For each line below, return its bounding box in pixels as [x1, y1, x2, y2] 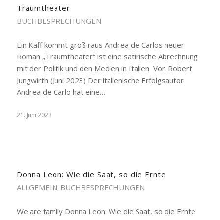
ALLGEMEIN [16, 182, 57, 192]
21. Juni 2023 [16, 111, 52, 119]
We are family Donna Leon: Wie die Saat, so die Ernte [16, 206, 195, 216]
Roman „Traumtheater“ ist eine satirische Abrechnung [16, 52, 198, 61]
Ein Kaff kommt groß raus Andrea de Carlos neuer [16, 40, 184, 50]
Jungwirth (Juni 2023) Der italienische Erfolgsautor [16, 75, 184, 85]
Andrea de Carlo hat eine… [16, 87, 105, 97]
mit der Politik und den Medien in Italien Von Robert [16, 63, 192, 73]
